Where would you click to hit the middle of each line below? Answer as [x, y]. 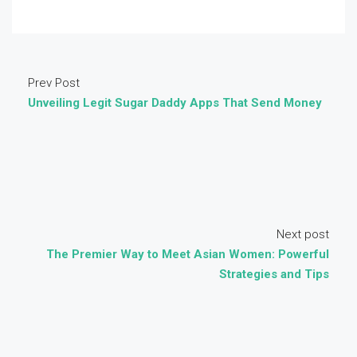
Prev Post [54, 83]
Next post [303, 234]
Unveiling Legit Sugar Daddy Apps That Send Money [175, 103]
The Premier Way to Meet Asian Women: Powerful [188, 254]
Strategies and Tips [274, 274]
